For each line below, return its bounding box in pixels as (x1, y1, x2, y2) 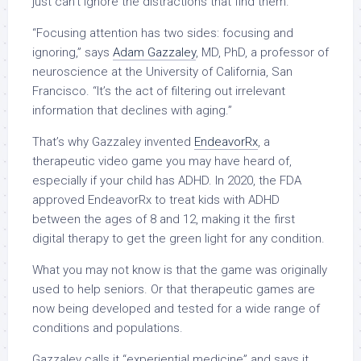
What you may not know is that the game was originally (32, 263, 327, 278)
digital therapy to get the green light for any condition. (32, 231, 325, 247)
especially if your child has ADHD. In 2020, (32, 173, 259, 189)
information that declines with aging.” (32, 103, 235, 118)
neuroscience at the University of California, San (32, 64, 293, 80)
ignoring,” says (32, 45, 113, 60)
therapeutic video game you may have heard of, (32, 154, 292, 169)
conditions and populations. (32, 321, 186, 336)
